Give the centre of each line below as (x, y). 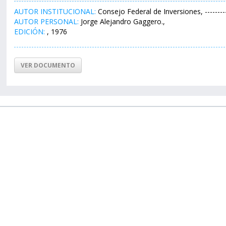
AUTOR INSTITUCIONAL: (56, 11)
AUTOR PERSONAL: (46, 21)
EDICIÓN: (30, 32)
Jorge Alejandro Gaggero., (122, 21)
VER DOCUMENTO (48, 65)
